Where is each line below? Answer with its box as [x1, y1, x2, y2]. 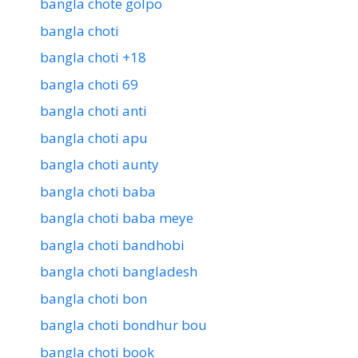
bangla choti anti [40, 101, 147, 121]
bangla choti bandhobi [40, 235, 185, 254]
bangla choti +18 [40, 48, 146, 67]
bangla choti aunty [40, 155, 159, 174]
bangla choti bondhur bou [40, 316, 207, 335]
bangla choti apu [40, 128, 148, 147]
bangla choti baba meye [40, 209, 193, 228]
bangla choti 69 [40, 74, 138, 93]
